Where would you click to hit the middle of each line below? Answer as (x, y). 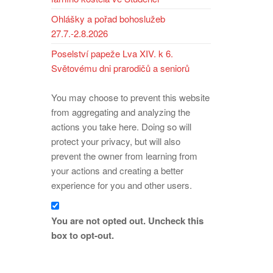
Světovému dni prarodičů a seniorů (120, 68)
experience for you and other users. (121, 185)
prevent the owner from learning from (124, 156)
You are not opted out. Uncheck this (127, 221)
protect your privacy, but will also (115, 141)
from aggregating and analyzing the (120, 112)
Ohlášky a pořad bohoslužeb (108, 19)
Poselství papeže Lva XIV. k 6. (112, 54)
